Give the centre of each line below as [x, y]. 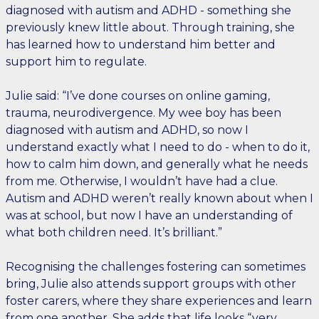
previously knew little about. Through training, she [150, 27]
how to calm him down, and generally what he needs [157, 164]
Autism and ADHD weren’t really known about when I [159, 198]
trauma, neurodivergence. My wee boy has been [143, 113]
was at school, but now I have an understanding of [149, 215]
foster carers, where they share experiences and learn [159, 301]
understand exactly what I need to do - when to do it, [158, 147]
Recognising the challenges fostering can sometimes [156, 267]
